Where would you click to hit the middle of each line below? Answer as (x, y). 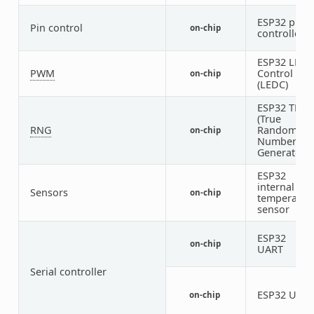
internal (275, 186)
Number (277, 141)
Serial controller (68, 271)
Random (277, 130)
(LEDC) (272, 84)
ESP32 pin (280, 22)
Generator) (282, 152)
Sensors (49, 192)
